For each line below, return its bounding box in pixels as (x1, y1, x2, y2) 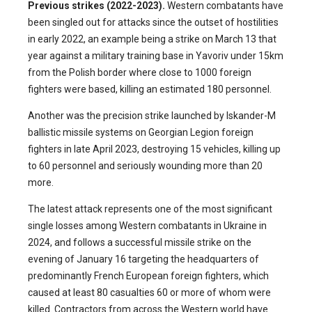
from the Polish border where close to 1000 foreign (28, 67, 251, 79)
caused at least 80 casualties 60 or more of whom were (28, 287, 271, 299)
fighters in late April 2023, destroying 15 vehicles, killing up (28, 143, 281, 155)
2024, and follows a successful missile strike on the (28, 237, 251, 249)
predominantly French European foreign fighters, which (28, 270, 269, 282)
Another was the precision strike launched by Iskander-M (28, 110, 276, 122)
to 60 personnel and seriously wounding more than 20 (28, 160, 263, 172)
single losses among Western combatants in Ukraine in (28, 220, 267, 232)
